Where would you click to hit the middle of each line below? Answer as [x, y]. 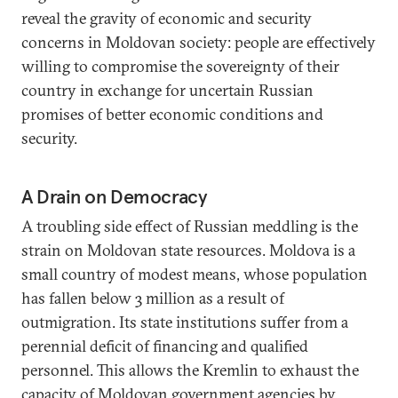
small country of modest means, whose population [195, 274]
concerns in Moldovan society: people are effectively [199, 42]
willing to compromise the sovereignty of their [180, 66]
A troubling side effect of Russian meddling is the [190, 226]
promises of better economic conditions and [172, 114]
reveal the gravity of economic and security [167, 18]
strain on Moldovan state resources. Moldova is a [188, 250]
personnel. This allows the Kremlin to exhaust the [190, 370]
